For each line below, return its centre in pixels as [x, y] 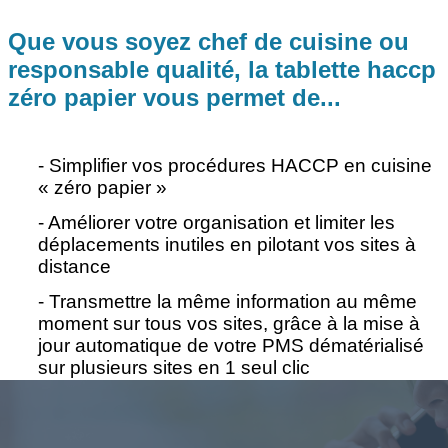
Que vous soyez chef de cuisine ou [208, 41]
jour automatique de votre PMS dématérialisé [231, 345]
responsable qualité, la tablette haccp [222, 69]
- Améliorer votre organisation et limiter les [216, 222]
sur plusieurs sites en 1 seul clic [174, 367]
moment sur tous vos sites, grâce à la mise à [229, 323]
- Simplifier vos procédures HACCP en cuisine [235, 165]
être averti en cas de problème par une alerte [230, 424]
